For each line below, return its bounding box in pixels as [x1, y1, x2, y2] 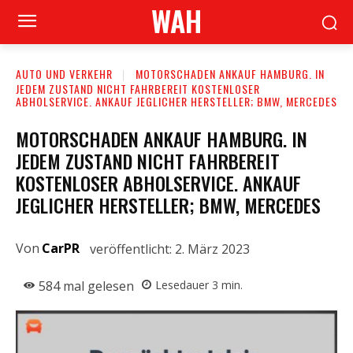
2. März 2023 [175, 240, 250, 258]
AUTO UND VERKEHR [16, 65, 113, 82]
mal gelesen [60, 277, 134, 295]
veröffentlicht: [90, 240, 175, 258]
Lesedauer [155, 277, 212, 293]
